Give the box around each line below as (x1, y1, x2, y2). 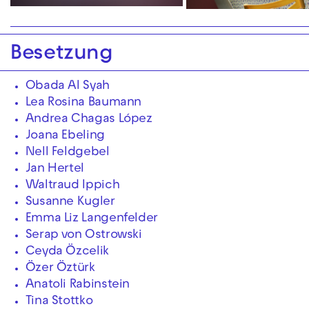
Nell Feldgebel (25, 146, 110, 159)
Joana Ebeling (25, 130, 105, 142)
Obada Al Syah (25, 80, 110, 92)
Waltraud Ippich (25, 179, 120, 192)
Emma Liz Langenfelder (25, 212, 159, 225)
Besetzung (10, 45, 113, 66)
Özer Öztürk (25, 262, 95, 275)
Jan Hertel (25, 163, 84, 175)
